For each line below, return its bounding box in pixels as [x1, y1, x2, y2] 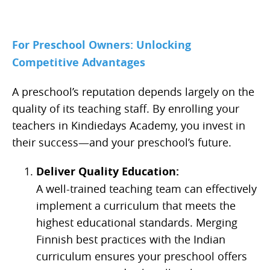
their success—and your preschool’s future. [12, 135, 231, 150]
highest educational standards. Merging [36, 215, 237, 230]
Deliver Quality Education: [36, 164, 179, 180]
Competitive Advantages [12, 55, 145, 71]
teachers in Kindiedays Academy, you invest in [12, 118, 245, 133]
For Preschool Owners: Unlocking [12, 37, 191, 53]
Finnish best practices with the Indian [36, 232, 225, 247]
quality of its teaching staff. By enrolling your [12, 101, 239, 116]
